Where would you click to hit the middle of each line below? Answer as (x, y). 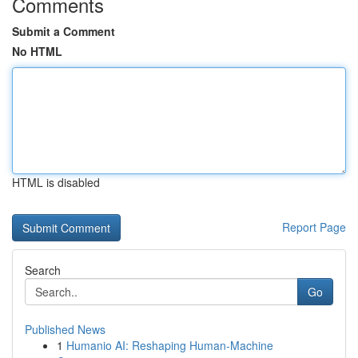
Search (43, 270)
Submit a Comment (64, 31)
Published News (65, 329)
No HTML (37, 51)
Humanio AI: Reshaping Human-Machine (170, 345)
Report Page (314, 227)
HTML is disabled (56, 182)
